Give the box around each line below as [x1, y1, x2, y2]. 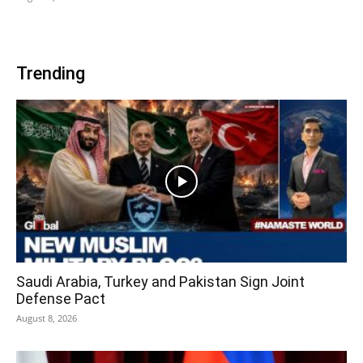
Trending [16, 62, 85, 83]
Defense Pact [16, 290, 105, 308]
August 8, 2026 [16, 312, 77, 325]
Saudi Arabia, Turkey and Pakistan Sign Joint [16, 273, 305, 291]
